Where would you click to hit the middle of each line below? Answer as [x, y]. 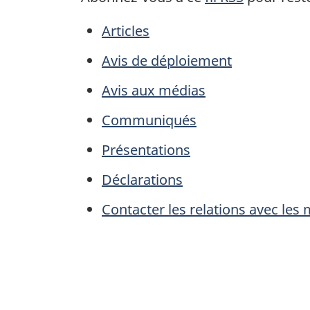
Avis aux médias [154, 91]
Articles [126, 31]
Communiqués [149, 120]
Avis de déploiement [167, 61]
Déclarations [142, 180]
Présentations [146, 150]
